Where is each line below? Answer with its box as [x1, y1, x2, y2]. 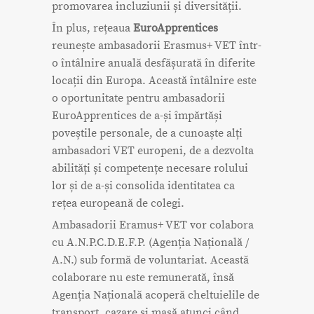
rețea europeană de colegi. [52, 196, 187, 211]
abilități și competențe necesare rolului [52, 161, 248, 176]
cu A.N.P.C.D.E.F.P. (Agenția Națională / [52, 235, 249, 250]
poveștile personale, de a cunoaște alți [52, 126, 243, 141]
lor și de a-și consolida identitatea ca [52, 179, 235, 193]
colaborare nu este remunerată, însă [52, 271, 234, 285]
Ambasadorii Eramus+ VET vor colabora [52, 218, 254, 233]
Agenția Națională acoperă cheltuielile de [52, 288, 259, 303]
